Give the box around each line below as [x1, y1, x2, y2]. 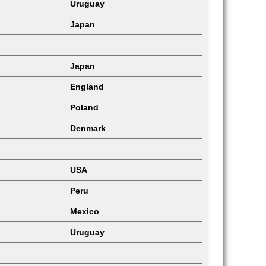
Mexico [70, 207, 99, 216]
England [70, 82, 104, 91]
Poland [70, 103, 99, 112]
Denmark [70, 123, 106, 133]
